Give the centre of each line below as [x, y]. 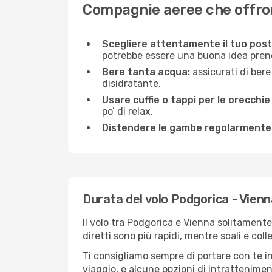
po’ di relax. [127, 111]
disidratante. [131, 83]
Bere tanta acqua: [146, 72]
